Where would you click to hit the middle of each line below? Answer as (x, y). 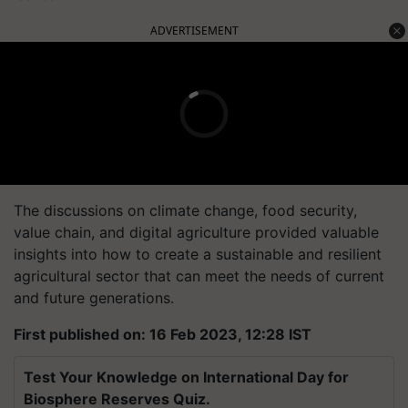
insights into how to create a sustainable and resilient (198, 254)
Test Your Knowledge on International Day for (186, 377)
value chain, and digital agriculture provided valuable (196, 232)
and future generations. (94, 298)
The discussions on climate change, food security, (185, 210)
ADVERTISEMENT (194, 31)
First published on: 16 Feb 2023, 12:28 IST (163, 334)
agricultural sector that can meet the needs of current (199, 276)
